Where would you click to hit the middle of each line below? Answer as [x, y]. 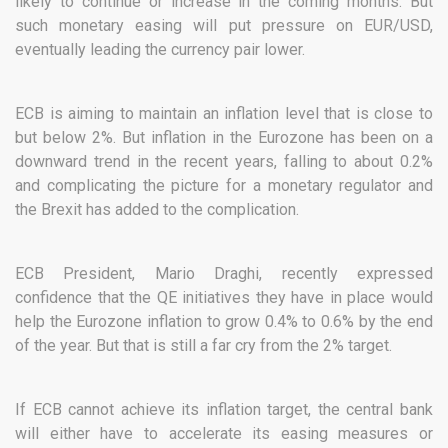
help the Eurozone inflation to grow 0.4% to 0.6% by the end [224, 322]
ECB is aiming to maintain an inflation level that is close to [224, 114]
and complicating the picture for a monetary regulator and [224, 186]
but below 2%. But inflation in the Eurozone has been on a [224, 138]
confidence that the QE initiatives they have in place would [224, 298]
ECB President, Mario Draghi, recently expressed [224, 274]
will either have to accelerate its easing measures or [224, 434]
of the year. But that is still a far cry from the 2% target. [203, 346]
